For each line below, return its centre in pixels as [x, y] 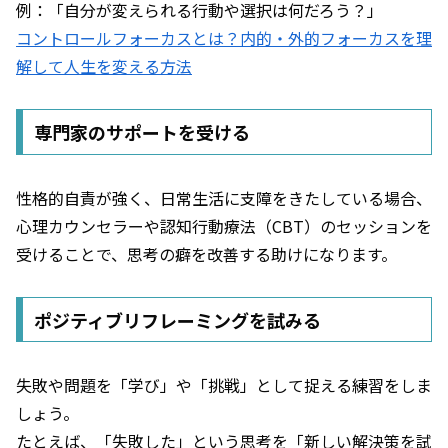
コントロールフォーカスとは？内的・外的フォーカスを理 [224, 38]
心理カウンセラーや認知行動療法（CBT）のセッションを [224, 225]
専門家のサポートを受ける [141, 131]
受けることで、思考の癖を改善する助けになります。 [206, 253]
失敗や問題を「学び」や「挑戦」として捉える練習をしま [224, 385]
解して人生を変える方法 [104, 66]
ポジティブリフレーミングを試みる [177, 319]
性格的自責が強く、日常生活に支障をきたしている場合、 [224, 197]
